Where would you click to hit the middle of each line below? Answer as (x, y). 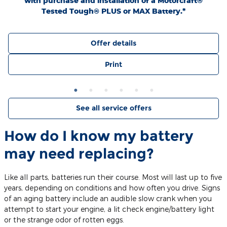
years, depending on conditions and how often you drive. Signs (112, 187)
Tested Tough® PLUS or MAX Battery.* (113, 11)
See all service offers (113, 108)
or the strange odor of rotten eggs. (64, 219)
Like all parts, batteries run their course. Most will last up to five (113, 177)
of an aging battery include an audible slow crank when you (108, 198)
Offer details (113, 43)
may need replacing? (79, 153)
